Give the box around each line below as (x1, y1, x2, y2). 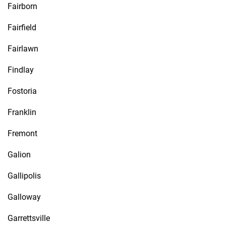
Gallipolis (8, 171, 41, 181)
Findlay (8, 65, 34, 75)
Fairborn (8, 2, 37, 11)
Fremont (8, 129, 37, 138)
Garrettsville (8, 213, 50, 223)
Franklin (8, 107, 36, 117)
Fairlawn (8, 44, 38, 53)
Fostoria (8, 86, 37, 96)
